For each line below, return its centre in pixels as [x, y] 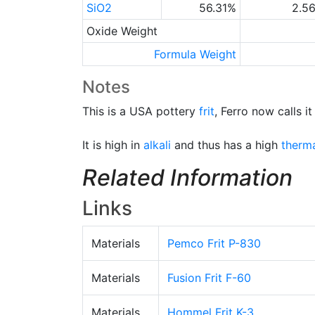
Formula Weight [195, 54]
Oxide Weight [122, 31]
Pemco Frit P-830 [214, 243]
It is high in [113, 145]
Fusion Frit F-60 [209, 278]
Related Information [187, 178]
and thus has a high [226, 145]
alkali [157, 145]
